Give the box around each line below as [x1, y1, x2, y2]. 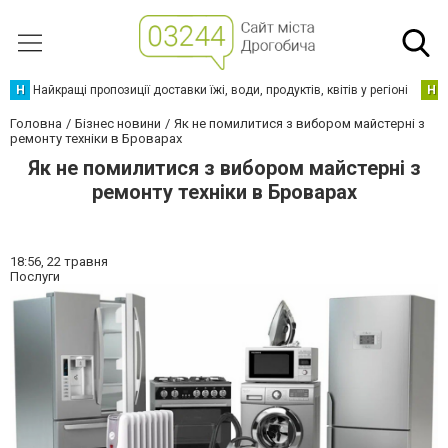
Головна [10, 116, 62, 131]
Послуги [10, 269, 60, 284]
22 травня [47, 254, 108, 269]
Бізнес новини [75, 116, 161, 131]
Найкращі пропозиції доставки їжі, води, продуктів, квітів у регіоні [33, 83, 408, 97]
